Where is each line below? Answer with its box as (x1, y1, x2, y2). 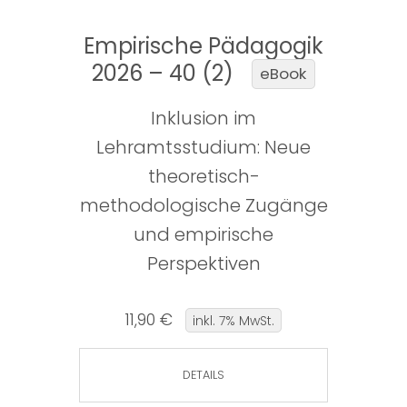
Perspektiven (146, 251, 261, 277)
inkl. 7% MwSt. (193, 311, 274, 330)
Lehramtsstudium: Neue (96, 134, 311, 161)
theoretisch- (147, 164, 260, 190)
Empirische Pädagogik (84, 31, 323, 62)
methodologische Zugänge (79, 193, 328, 219)
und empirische (134, 222, 273, 248)
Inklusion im (151, 105, 256, 132)
